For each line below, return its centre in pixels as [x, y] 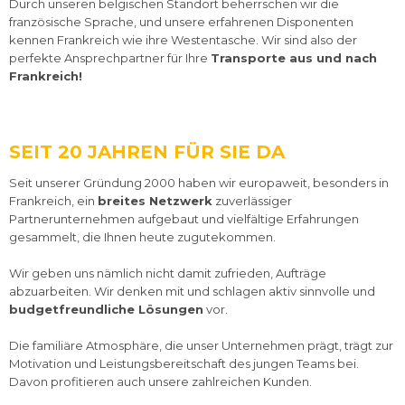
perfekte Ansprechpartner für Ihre [110, 58]
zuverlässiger [252, 201]
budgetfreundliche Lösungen [106, 309]
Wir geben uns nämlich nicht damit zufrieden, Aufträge [168, 273]
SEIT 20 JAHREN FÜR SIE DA [147, 152]
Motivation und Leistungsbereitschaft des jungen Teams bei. [184, 363]
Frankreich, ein [53, 201]
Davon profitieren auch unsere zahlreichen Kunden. [160, 381]
